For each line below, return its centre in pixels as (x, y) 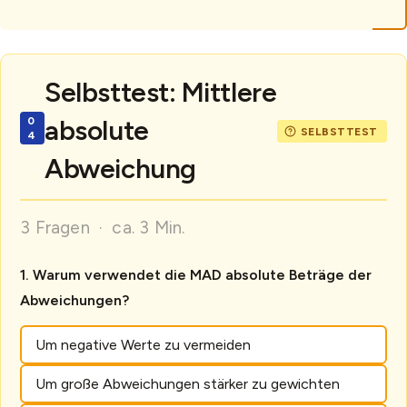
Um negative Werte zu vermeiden (143, 345)
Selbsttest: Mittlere (161, 93)
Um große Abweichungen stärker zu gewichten (187, 384)
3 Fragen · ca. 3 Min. (103, 228)
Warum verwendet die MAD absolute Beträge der (203, 275)
